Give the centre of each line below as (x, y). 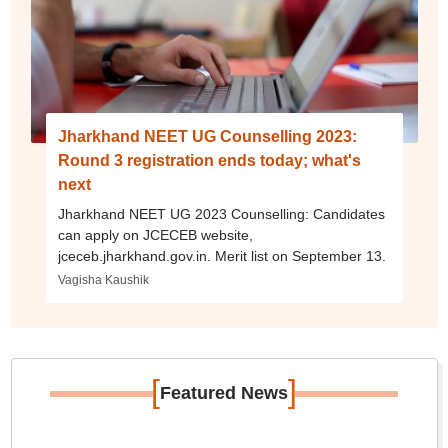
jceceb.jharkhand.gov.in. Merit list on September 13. (221, 256)
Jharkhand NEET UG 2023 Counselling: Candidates (221, 214)
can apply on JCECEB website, (155, 235)
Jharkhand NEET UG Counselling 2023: (207, 137)
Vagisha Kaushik (103, 280)
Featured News (224, 393)
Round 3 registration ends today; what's (209, 161)
